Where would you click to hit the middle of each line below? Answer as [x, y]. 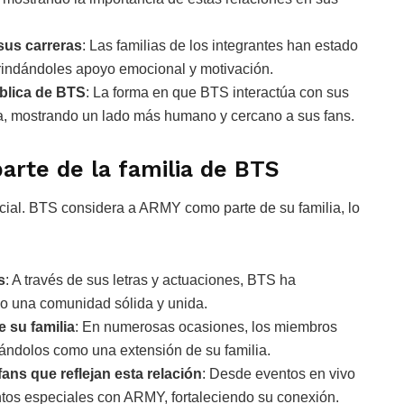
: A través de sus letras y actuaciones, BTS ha [151, 280]
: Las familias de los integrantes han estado [220, 46]
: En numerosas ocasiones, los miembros [206, 326]
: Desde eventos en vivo [279, 373]
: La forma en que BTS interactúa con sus [217, 93]
